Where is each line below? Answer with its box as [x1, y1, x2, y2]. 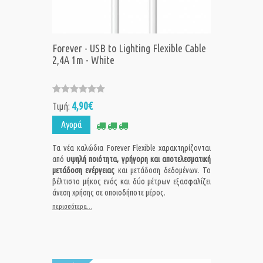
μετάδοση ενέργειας [52, 166, 115, 176]
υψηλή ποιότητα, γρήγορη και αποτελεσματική [66, 154, 211, 164]
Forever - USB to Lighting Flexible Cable [52, 42, 206, 55]
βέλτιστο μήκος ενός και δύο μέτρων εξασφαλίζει [52, 177, 211, 187]
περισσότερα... [52, 203, 92, 211]
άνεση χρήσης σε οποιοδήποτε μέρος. [52, 188, 166, 198]
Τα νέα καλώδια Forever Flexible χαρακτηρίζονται [52, 143, 211, 153]
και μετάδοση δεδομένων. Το [114, 166, 211, 176]
